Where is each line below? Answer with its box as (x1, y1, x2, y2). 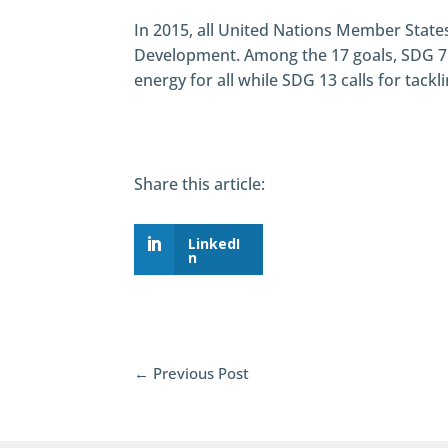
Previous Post (153, 363, 250, 384)
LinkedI (188, 234, 241, 254)
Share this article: (134, 173, 266, 196)
